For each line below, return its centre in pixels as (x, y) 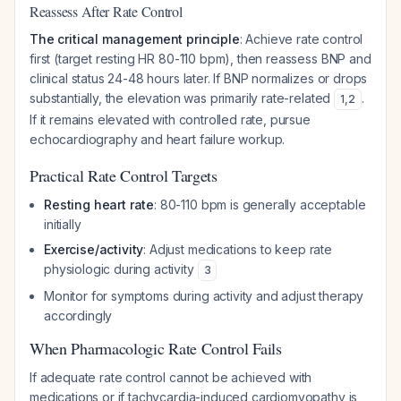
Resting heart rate (99, 205)
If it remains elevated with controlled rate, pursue (170, 119)
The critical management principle (135, 39)
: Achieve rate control (301, 39)
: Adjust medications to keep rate (238, 249)
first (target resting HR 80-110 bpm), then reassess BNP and (200, 59)
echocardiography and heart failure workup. (158, 139)
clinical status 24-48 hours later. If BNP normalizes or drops (199, 78)
